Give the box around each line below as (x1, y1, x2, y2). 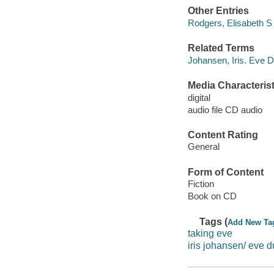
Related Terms (187, 43, 254, 54)
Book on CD (187, 191, 237, 202)
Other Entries (187, 6, 249, 17)
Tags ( (199, 216, 228, 227)
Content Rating (187, 129, 258, 140)
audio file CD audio (187, 104, 262, 115)
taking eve (187, 228, 232, 239)
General (187, 141, 220, 152)
